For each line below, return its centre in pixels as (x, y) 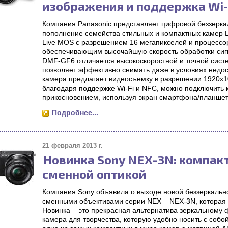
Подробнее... (75, 112)
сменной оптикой (94, 174)
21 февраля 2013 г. (73, 145)
